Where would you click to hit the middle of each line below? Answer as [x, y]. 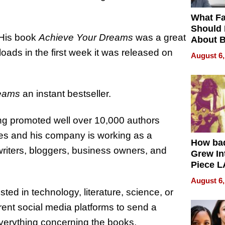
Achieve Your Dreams [86, 37]
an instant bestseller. [66, 94]
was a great [159, 37]
